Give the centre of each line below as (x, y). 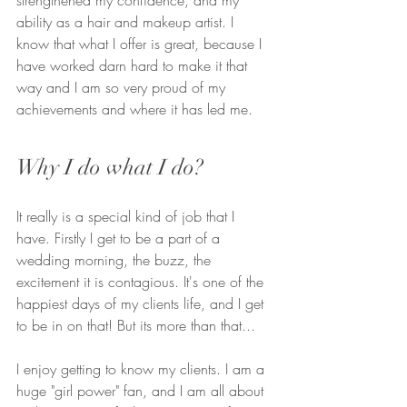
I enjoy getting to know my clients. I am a (143, 368)
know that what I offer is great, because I (141, 43)
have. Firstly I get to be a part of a (120, 238)
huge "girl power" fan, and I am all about (142, 390)
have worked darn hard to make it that (134, 65)
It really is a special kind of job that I (128, 216)
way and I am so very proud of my (123, 87)
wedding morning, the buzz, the (116, 259)
